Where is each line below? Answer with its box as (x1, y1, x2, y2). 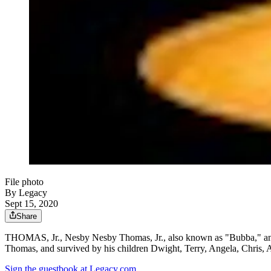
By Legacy (5, 188, 47, 198)
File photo (5, 177, 44, 188)
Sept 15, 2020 (5, 198, 58, 209)
